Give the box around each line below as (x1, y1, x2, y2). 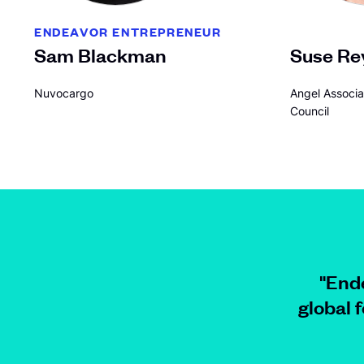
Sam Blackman (34, 42, 167, 67)
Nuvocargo (34, 86, 93, 100)
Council (290, 104, 329, 118)
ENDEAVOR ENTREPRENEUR (34, 23, 222, 40)
